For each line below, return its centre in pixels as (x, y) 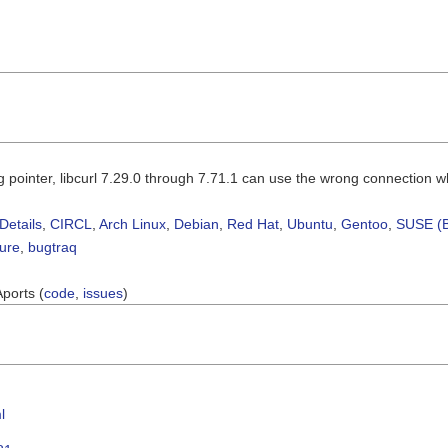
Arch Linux (132, 223)
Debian (196, 223)
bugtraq (52, 246)
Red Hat (253, 223)
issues (103, 292)
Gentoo (364, 223)
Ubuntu (310, 223)
